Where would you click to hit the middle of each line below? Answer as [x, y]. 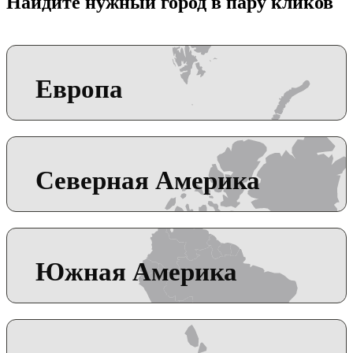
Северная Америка [148, 180]
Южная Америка [136, 271]
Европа [79, 88]
